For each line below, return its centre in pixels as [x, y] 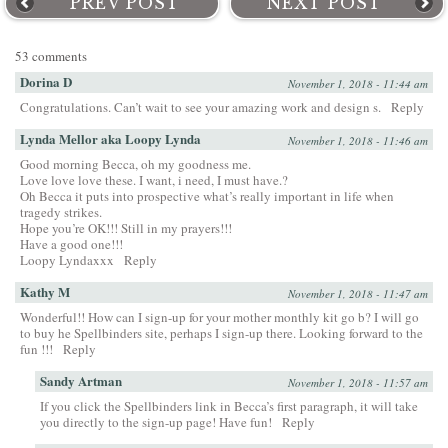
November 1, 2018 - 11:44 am [358, 84]
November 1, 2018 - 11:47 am [358, 294]
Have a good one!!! [71, 244]
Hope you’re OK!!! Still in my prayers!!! [126, 228]
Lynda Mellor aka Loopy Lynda [110, 139]
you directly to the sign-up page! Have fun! [156, 422]
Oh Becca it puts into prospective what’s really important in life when [207, 196]
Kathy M [45, 292]
